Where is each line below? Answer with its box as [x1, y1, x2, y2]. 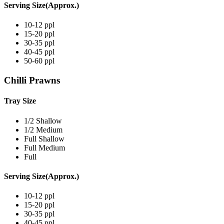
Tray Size [4, 96, 36, 105]
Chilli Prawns [4, 75, 60, 86]
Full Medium [24, 143, 65, 152]
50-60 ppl [24, 56, 54, 65]
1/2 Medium [24, 125, 62, 134]
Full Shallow [24, 134, 64, 143]
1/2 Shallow [24, 116, 62, 125]
